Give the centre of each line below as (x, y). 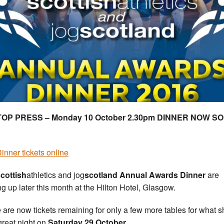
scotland (101, 175)
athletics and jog (55, 175)
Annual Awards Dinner (162, 175)
